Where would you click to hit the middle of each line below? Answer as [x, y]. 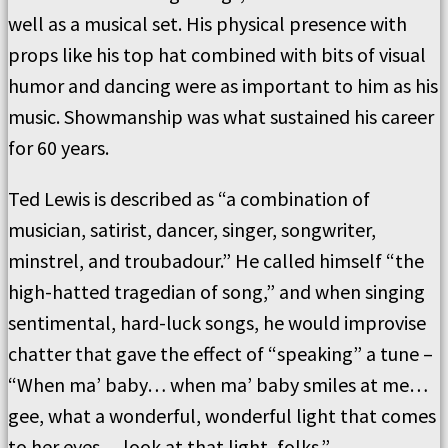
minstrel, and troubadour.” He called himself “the [216, 261]
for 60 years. [58, 148]
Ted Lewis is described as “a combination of [189, 199]
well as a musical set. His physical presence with [207, 24]
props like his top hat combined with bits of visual [217, 55]
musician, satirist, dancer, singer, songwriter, [192, 230]
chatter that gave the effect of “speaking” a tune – [220, 354]
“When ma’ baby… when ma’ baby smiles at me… [218, 385]
